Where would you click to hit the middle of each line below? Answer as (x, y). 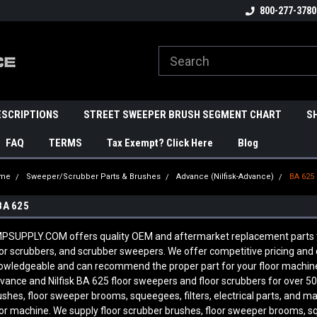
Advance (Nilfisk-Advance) (225, 177)
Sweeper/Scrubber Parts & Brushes (94, 177)
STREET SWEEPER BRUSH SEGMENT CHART (183, 115)
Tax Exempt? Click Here (160, 143)
